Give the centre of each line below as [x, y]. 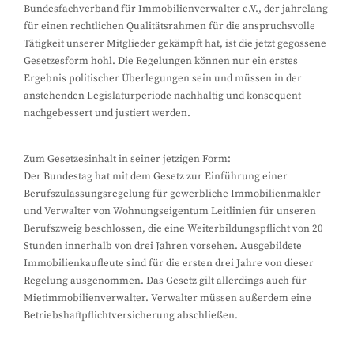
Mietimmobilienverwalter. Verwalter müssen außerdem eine [168, 298]
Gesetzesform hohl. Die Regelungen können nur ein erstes [161, 61]
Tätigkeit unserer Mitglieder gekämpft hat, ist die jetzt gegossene [175, 43]
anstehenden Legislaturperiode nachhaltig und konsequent [162, 96]
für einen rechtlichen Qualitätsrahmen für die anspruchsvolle [169, 26]
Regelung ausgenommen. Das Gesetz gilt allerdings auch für [165, 281]
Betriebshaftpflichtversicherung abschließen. [131, 315]
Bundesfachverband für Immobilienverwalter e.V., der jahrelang [176, 9]
